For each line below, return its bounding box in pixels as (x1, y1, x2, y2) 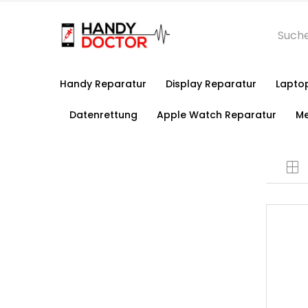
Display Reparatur (166, 77, 256, 91)
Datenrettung (69, 108, 137, 122)
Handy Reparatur (60, 77, 146, 91)
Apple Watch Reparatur (157, 108, 276, 122)
